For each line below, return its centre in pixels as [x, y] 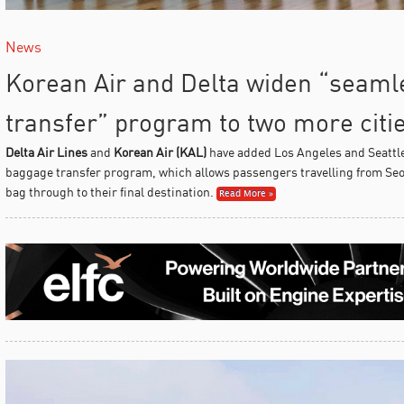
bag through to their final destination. [109, 191]
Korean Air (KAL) [160, 151]
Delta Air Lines [46, 151]
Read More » [246, 193]
